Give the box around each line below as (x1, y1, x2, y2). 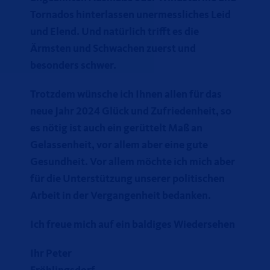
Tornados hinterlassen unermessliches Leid (30, 10, 231, 20)
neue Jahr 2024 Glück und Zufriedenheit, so (30, 106, 231, 117)
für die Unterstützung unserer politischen (30, 174, 225, 184)
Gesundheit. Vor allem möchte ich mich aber (30, 157, 235, 168)
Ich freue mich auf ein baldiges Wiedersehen (30, 219, 235, 230)
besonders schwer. (30, 60, 116, 71)
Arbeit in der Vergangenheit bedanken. (30, 190, 211, 201)
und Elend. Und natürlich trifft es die (30, 27, 199, 37)
